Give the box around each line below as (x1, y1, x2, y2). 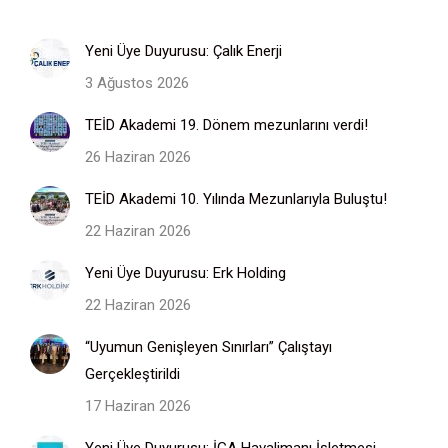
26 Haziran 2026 (85, 148, 191, 167)
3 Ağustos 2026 (85, 74, 189, 93)
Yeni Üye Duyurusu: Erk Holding (85, 264, 286, 283)
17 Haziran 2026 (85, 397, 191, 416)
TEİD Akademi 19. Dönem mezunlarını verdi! (85, 116, 368, 135)
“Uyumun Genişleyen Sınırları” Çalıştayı (85, 338, 332, 357)
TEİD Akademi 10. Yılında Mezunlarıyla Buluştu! (85, 190, 387, 209)
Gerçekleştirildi (85, 365, 180, 384)
